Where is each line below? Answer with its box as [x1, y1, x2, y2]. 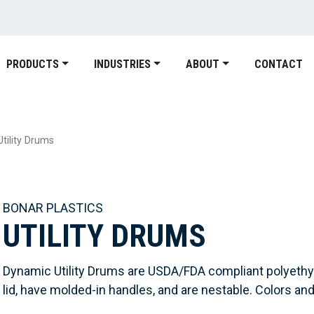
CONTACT [254, 57, 303, 71]
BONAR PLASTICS [3, 200, 104, 216]
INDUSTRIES [94, 57, 151, 71]
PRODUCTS [6, 57, 60, 71]
